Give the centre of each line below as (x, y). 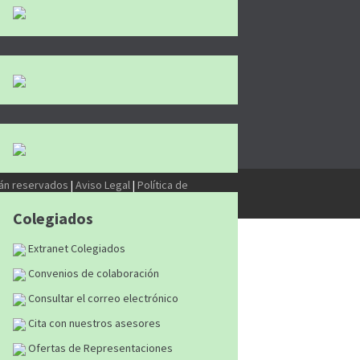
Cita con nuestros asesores (93, 323)
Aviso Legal (103, 185)
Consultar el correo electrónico (102, 298)
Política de (163, 185)
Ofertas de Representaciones (99, 348)
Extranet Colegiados (76, 248)
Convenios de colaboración (92, 273)
